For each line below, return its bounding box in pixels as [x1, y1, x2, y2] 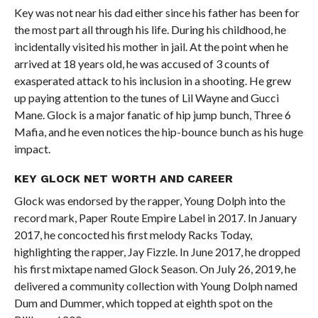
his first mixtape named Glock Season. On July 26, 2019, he [13, 262, 296, 275]
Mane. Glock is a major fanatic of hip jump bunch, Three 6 [13, 108, 291, 121]
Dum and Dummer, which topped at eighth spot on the [13, 296, 273, 309]
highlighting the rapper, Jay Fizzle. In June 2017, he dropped [13, 245, 300, 258]
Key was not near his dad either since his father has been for [13, 6, 300, 19]
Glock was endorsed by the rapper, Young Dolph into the [13, 194, 285, 207]
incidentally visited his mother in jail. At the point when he [13, 40, 288, 53]
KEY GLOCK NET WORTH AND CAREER [13, 172, 233, 185]
